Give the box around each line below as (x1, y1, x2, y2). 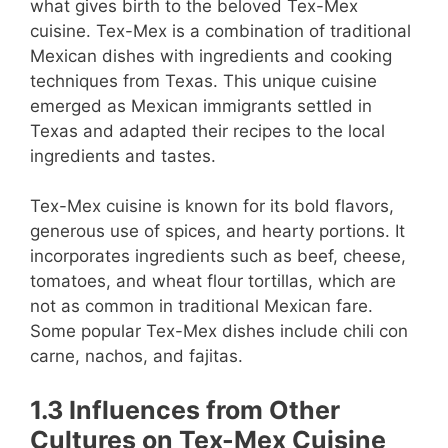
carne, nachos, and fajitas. (30, 346, 243, 366)
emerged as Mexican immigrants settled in (30, 95, 372, 116)
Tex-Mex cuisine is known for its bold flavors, (30, 196, 394, 216)
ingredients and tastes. (30, 145, 216, 166)
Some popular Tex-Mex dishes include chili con (30, 321, 408, 341)
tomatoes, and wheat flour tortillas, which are (30, 271, 396, 291)
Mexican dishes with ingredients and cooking (30, 45, 392, 66)
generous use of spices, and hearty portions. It (30, 221, 405, 241)
